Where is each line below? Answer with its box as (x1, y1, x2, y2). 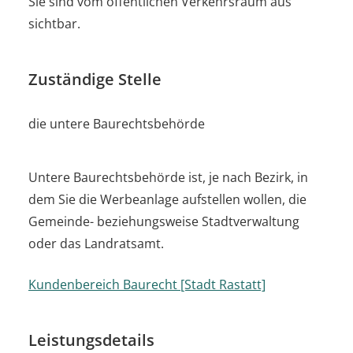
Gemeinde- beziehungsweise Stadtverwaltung (28, 212, 299, 230)
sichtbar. (28, 14, 80, 32)
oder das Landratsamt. (28, 234, 164, 252)
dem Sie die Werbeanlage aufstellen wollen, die (28, 190, 307, 208)
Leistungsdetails (28, 329, 154, 351)
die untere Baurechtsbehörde (28, 114, 205, 132)
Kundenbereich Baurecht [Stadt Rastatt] (28, 275, 266, 293)
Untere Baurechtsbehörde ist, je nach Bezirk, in (28, 168, 308, 186)
